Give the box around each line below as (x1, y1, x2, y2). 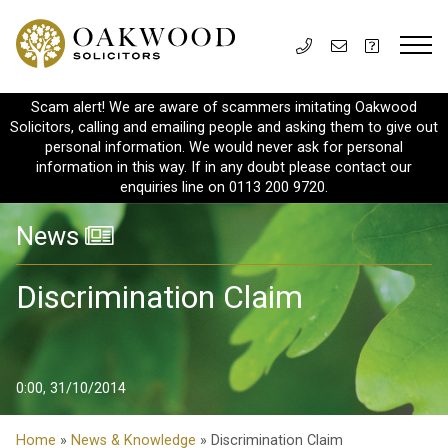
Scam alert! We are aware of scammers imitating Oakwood (31, 99, 417, 116)
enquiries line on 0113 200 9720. (120, 179, 328, 196)
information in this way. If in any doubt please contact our (36, 159, 412, 176)
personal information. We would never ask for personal (45, 139, 403, 156)
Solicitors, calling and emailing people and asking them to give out (10, 119, 438, 136)
